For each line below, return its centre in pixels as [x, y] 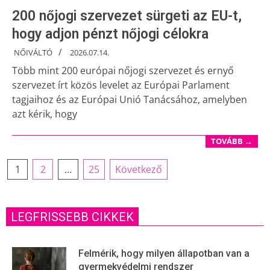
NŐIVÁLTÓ [33, 53]
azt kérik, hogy [45, 114]
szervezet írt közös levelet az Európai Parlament [121, 85]
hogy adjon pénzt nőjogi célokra [110, 34]
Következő [139, 169]
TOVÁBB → [232, 141]
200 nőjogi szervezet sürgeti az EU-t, [127, 16]
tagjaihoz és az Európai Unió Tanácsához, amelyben [130, 100]
